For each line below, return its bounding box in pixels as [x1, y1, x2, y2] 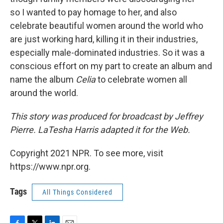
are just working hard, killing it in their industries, [10, 33, 198, 44]
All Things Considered [42, 188, 112, 196]
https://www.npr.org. [10, 161, 91, 172]
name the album [10, 74, 76, 85]
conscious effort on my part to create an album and [10, 60, 212, 71]
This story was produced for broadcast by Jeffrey [10, 111, 203, 121]
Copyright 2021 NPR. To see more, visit [10, 147, 163, 158]
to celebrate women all [98, 74, 187, 85]
